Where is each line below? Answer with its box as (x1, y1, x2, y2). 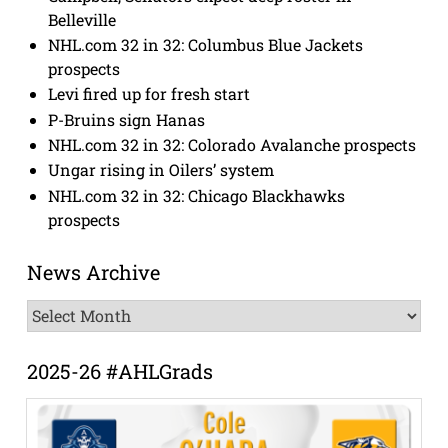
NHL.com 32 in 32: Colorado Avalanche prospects (48, 133, 417, 155)
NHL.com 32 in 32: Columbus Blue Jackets (48, 33, 364, 55)
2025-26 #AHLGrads (26, 357, 213, 384)
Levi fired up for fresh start (48, 83, 251, 105)
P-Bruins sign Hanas (48, 108, 206, 130)
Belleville (48, 8, 117, 30)
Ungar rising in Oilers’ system (48, 159, 275, 181)
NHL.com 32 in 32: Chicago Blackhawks (48, 184, 346, 206)
